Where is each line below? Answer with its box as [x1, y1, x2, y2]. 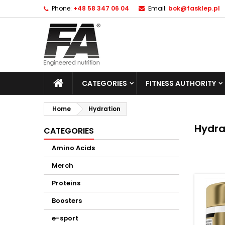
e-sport [52, 213, 78, 223]
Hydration [88, 104, 121, 113]
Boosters [52, 196, 82, 205]
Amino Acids [52, 143, 95, 153]
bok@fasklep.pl [168, 4, 220, 13]
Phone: [52, 4, 72, 13]
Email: [148, 4, 167, 13]
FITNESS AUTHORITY [146, 78, 216, 88]
